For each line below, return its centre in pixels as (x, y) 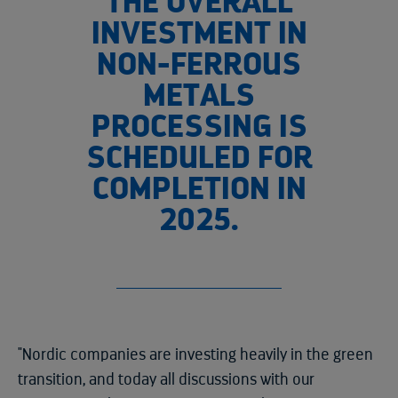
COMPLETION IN (199, 189)
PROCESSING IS (199, 127)
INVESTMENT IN (199, 33)
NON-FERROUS (199, 64)
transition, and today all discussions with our (166, 380)
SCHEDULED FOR (199, 158)
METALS (199, 96)
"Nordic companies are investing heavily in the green (195, 355)
